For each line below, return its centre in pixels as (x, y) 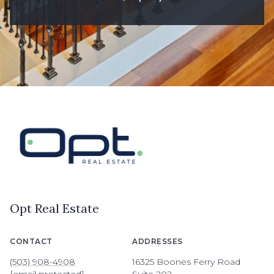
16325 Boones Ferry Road (186, 262)
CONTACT (31, 242)
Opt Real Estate (54, 209)
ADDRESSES (157, 242)
